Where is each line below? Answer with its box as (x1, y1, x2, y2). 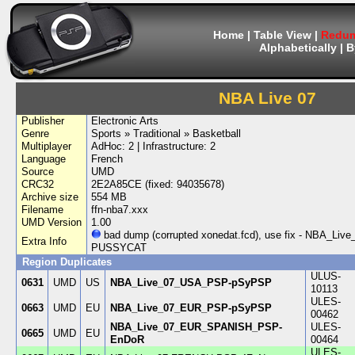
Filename (21, 204, 63, 216)
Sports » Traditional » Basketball (91, 128, 242, 139)
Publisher (21, 115, 64, 127)
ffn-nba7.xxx (91, 204, 149, 216)
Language (21, 153, 66, 165)
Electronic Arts (91, 115, 159, 127)
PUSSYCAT (91, 242, 147, 254)
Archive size (21, 191, 78, 203)
